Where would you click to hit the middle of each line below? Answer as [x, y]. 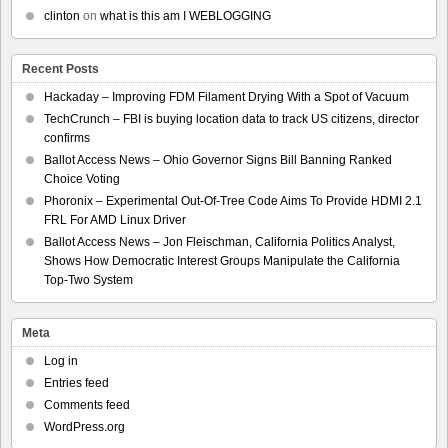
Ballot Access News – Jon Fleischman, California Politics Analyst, [219, 241]
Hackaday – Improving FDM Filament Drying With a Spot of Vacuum [226, 96]
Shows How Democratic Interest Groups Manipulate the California [222, 260]
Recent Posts [60, 68]
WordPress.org [84, 426]
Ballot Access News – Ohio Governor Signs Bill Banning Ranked [218, 159]
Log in [61, 360]
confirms [67, 137]
